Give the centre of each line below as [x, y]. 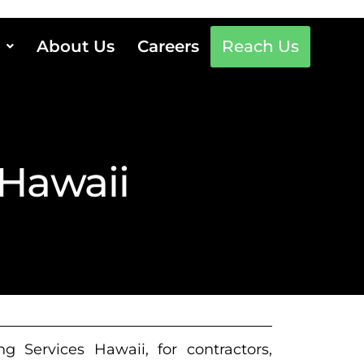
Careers [169, 46]
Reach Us [261, 46]
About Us [76, 46]
